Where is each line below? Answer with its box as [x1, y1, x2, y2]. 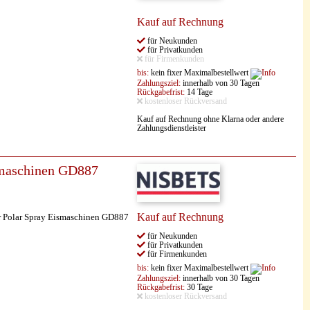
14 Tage [185, 88, 212, 97]
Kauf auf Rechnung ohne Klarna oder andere [137, 115, 284, 124]
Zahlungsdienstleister [137, 124, 206, 133]
